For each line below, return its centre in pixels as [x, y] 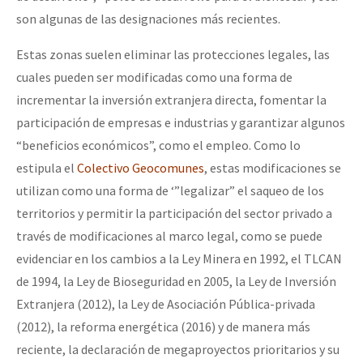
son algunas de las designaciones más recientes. [149, 19]
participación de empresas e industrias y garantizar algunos [181, 123]
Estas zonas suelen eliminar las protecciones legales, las [173, 55]
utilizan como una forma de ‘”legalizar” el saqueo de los [170, 191]
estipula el [47, 168]
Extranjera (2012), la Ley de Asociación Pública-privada [166, 304]
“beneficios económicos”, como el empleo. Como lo [158, 145]
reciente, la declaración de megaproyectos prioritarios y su [178, 350]
